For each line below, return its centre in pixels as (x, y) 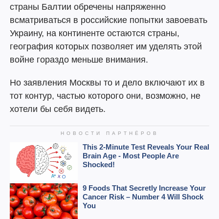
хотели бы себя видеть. (58, 109)
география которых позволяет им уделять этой (106, 46)
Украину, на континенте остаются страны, (95, 33)
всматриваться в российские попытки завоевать (109, 20)
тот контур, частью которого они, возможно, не (105, 96)
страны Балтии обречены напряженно (88, 7)
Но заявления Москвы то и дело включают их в (107, 83)
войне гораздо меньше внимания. (79, 60)
